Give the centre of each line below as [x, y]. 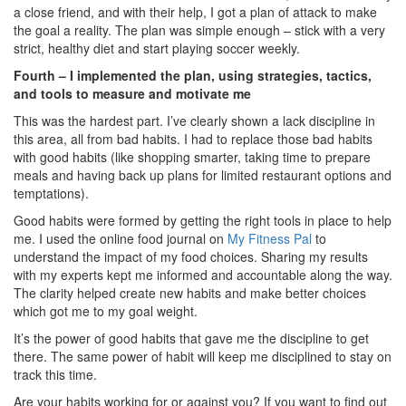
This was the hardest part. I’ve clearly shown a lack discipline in [194, 121]
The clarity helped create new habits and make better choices [190, 293]
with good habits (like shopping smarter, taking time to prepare [192, 157]
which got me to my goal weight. [106, 311]
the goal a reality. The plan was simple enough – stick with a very [199, 30]
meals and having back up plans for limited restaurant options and [203, 175]
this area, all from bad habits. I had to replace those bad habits [193, 139]
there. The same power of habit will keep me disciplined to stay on [203, 356]
